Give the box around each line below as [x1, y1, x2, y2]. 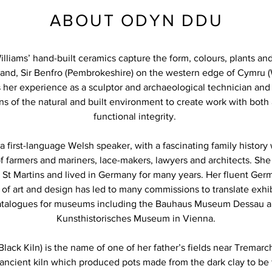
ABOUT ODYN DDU [50, 11, 223, 30]
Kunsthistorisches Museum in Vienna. [56, 213, 216, 223]
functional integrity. [93, 111, 178, 121]
